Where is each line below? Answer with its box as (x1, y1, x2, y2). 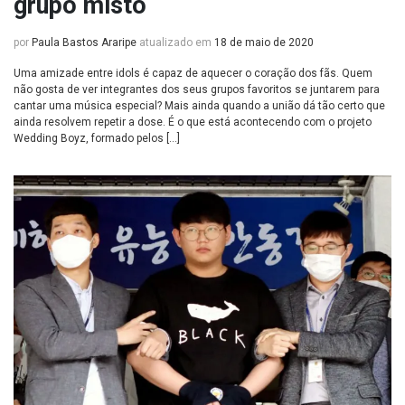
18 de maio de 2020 (214, 36, 314, 49)
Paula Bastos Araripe (32, 36, 137, 49)
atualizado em (137, 36, 214, 49)
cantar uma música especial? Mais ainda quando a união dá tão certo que (14, 99, 385, 112)
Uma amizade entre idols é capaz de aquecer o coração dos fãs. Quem (14, 67, 372, 80)
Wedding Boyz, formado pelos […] (14, 132, 180, 145)
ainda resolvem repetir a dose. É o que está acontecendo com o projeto (14, 116, 372, 128)
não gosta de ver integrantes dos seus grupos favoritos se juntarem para (14, 83, 380, 96)
